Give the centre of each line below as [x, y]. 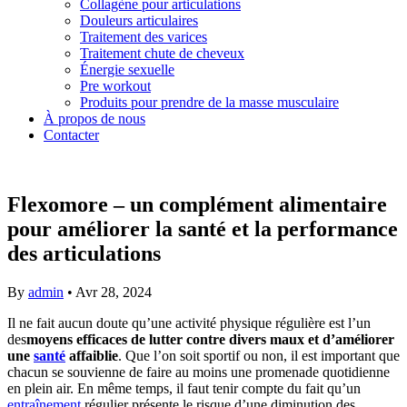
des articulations [84, 253]
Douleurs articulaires [139, 20]
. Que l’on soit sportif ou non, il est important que [259, 355]
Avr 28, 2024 [114, 292]
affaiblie [92, 355]
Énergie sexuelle [127, 69]
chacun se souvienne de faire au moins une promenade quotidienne [199, 372]
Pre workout [115, 86]
